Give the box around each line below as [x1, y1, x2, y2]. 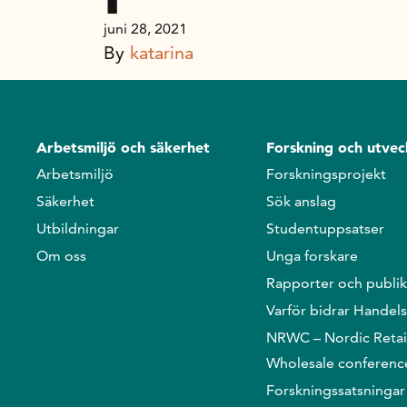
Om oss [36, 247, 86, 264]
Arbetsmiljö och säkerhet [36, 138, 210, 156]
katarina [130, 42, 194, 64]
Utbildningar [36, 220, 119, 237]
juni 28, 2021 [104, 20, 187, 37]
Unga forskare [265, 247, 358, 264]
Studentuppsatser [265, 220, 384, 237]
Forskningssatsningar [265, 382, 405, 399]
